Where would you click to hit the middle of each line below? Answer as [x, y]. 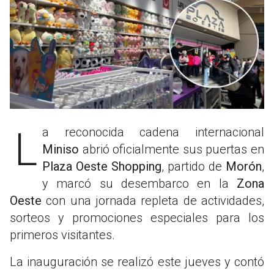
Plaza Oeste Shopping [102, 166]
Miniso [61, 149]
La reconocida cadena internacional [153, 132]
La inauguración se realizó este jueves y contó [137, 261]
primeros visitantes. [62, 235]
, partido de [194, 166]
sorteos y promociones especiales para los [137, 217]
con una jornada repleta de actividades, [153, 200]
